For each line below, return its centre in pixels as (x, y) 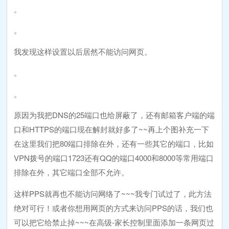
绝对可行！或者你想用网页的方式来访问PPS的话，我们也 (114, 208)
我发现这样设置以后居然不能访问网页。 (83, 51)
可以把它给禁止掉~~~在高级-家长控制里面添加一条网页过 (114, 222)
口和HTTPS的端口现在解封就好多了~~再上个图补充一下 (112, 129)
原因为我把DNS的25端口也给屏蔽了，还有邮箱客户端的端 (114, 115)
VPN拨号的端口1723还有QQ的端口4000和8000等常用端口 (114, 158)
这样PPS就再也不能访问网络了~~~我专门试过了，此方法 (113, 193)
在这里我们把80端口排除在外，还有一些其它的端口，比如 (114, 144)
